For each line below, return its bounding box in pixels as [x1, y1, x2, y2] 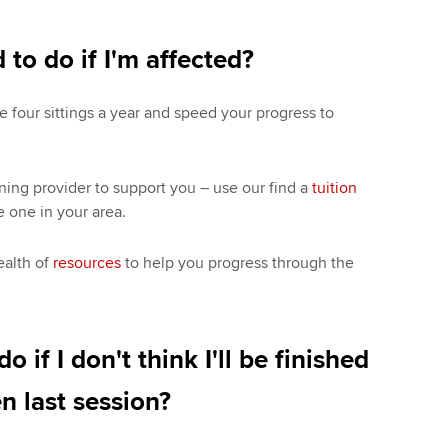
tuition [311, 177, 357, 198]
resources [52, 252, 121, 273]
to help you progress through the [120, 252, 354, 273]
